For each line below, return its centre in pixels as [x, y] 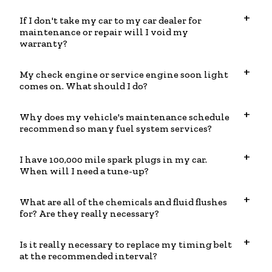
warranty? [43, 44]
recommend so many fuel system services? [116, 129]
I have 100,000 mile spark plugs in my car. [113, 160]
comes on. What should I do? [83, 86]
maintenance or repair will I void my [104, 32]
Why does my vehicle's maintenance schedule [124, 117]
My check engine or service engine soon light [124, 75]
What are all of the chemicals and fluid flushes [123, 202]
